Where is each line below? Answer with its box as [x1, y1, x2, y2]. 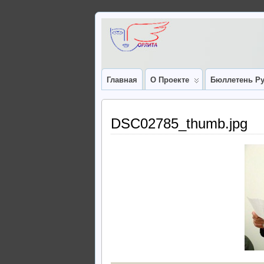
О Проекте [150, 75, 189, 84]
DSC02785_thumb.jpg [111, 115, 247, 131]
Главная [107, 75, 137, 84]
